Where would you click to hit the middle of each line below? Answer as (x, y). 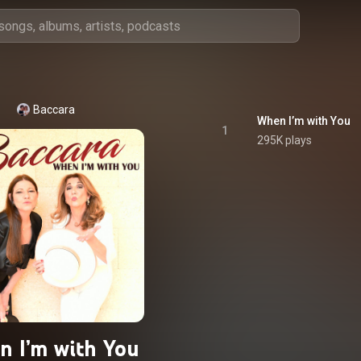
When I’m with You (304, 121)
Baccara (54, 110)
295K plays (284, 140)
